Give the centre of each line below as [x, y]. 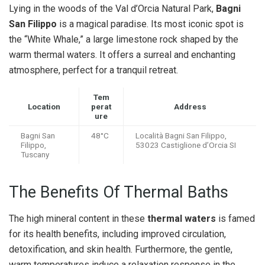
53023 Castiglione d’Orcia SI [186, 145]
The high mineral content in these [78, 218]
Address [190, 107]
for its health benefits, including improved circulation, [117, 234]
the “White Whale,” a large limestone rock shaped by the [124, 40]
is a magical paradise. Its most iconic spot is [150, 24]
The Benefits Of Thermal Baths [119, 193]
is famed [235, 218]
